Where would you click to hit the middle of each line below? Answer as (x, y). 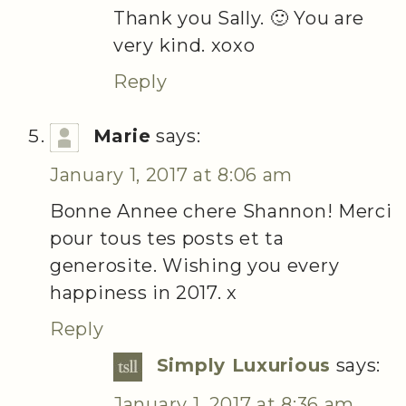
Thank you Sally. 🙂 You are (239, 19)
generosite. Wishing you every (195, 266)
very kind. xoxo (184, 46)
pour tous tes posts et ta (167, 239)
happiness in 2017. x (144, 293)
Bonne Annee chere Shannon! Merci (221, 212)
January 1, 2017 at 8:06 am (172, 175)
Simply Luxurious (243, 366)
